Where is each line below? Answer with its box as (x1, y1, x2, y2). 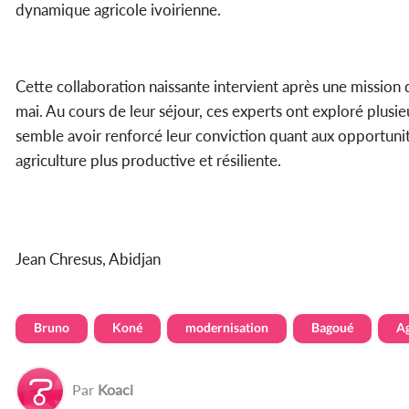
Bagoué (311, 319, 353, 335)
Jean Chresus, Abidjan (16, 248, 161, 268)
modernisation (185, 319, 268, 335)
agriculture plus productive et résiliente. (16, 150, 281, 170)
